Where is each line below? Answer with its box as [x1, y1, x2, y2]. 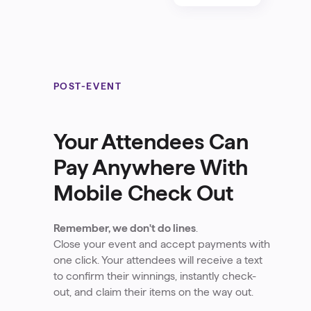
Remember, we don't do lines [53, 221, 196, 234]
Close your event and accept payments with [53, 237, 270, 250]
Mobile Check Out [53, 180, 233, 205]
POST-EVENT [53, 81, 122, 92]
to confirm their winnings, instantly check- [53, 269, 256, 282]
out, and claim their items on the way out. [53, 285, 253, 298]
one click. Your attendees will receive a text [53, 253, 262, 266]
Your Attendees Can [53, 129, 249, 153]
